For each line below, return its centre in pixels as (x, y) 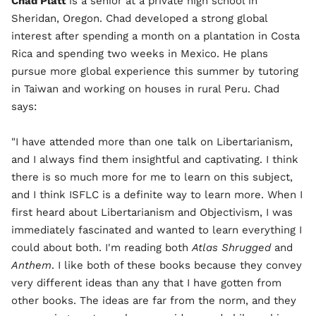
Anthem (31, 265)
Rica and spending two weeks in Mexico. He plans (140, 53)
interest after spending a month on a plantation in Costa (156, 36)
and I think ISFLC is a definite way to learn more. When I (157, 194)
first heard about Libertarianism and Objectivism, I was (152, 212)
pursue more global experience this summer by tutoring (155, 71)
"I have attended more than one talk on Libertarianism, (152, 141)
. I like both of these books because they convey (177, 265)
